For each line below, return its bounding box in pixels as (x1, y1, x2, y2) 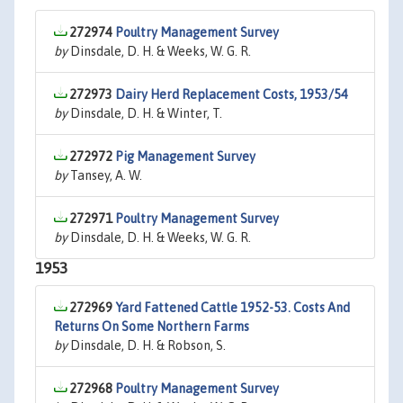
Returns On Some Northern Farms (54, 319, 249, 334)
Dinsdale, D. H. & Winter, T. (67, 106, 222, 121)
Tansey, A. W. (67, 168, 142, 183)
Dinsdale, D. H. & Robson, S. (67, 338, 226, 353)
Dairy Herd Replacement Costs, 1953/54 (115, 87, 348, 102)
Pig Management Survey (115, 149, 255, 164)
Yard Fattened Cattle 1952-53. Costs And (115, 300, 350, 315)
